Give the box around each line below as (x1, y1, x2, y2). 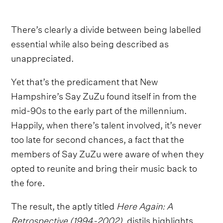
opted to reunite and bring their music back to (11, 159, 198, 174)
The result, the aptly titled (11, 197, 117, 212)
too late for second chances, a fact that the (11, 130, 185, 145)
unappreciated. (11, 49, 74, 64)
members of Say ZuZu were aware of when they (11, 145, 204, 160)
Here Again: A (116, 197, 173, 212)
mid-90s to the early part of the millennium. (11, 102, 187, 116)
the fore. (11, 174, 45, 189)
